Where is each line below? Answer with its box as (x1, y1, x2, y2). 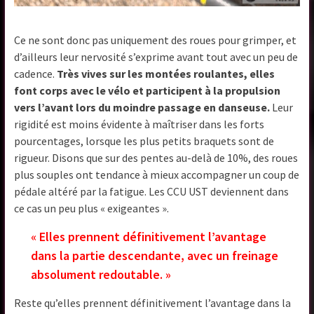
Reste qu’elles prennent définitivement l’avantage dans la (14, 296, 292, 310)
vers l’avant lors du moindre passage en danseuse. (14, 100, 271, 115)
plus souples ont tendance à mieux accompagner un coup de (14, 168, 300, 182)
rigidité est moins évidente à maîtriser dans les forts (14, 117, 265, 132)
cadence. (14, 67, 57, 81)
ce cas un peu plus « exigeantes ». (14, 201, 170, 216)
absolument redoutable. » (31, 266, 172, 283)
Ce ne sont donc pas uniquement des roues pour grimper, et (14, 33, 297, 48)
